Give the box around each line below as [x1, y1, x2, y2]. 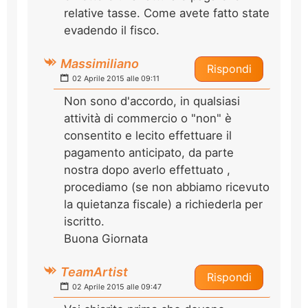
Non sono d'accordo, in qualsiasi [64, 93, 240, 108]
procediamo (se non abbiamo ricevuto [64, 179, 269, 194]
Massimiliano [60, 56, 139, 71]
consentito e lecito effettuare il [64, 128, 232, 142]
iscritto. [64, 214, 104, 228]
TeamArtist [60, 264, 128, 279]
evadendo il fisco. [64, 23, 159, 37]
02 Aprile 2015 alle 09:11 [70, 74, 159, 83]
